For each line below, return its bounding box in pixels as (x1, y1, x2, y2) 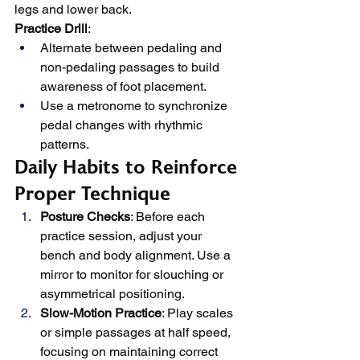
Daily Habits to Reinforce (14, 153, 243, 182)
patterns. (40, 137, 89, 152)
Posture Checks (40, 209, 130, 224)
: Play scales (162, 305, 236, 321)
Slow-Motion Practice (40, 305, 162, 321)
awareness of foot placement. (40, 79, 207, 94)
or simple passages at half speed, (40, 325, 234, 340)
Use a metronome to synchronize (40, 98, 231, 113)
